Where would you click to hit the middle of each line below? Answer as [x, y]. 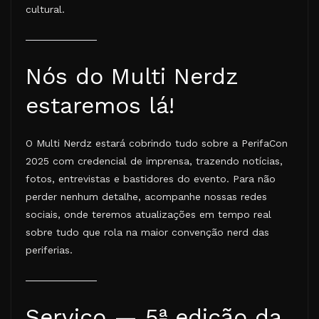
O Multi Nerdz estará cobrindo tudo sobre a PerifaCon [157, 143]
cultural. [45, 9]
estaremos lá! [100, 105]
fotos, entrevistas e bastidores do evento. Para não [151, 178]
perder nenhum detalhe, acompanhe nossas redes [146, 196]
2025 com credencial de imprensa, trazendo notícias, [154, 161]
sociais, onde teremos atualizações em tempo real [148, 214]
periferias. [49, 250]
